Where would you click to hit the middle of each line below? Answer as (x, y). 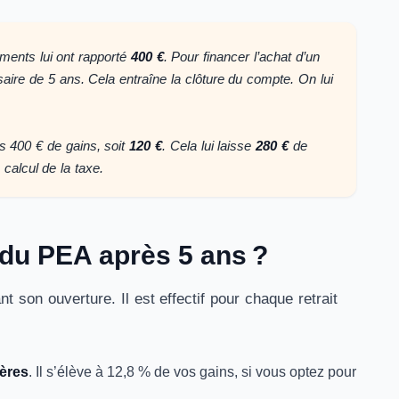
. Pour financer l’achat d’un (241, 57)
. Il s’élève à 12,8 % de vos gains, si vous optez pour (192, 372)
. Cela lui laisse (209, 146)
